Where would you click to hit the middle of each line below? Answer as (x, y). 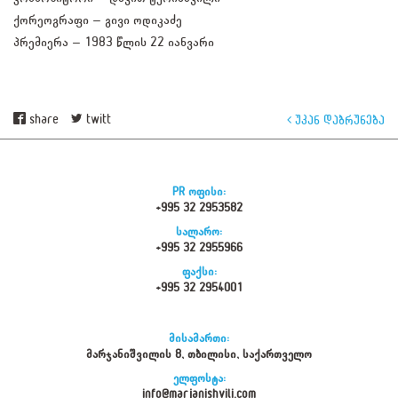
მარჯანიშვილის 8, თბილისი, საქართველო (199, 354)
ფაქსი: (199, 271)
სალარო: (199, 231)
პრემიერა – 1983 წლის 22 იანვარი (114, 42)
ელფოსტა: (199, 378)
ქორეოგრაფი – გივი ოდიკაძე (98, 20)
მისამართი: (199, 338)
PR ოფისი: (199, 191)
